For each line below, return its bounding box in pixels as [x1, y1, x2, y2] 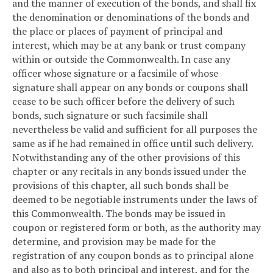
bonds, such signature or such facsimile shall [12, 108, 208, 122]
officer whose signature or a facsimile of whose [12, 66, 218, 80]
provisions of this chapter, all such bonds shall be [12, 179, 229, 193]
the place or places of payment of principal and [12, 24, 222, 38]
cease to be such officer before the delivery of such [12, 94, 235, 108]
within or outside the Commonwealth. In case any [12, 52, 230, 66]
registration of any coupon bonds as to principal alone [12, 249, 253, 263]
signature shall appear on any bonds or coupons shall [12, 80, 248, 94]
